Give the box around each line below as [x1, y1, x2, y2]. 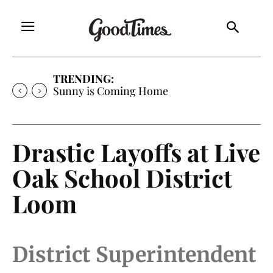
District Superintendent [12, 241, 257, 268]
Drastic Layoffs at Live [12, 135, 260, 168]
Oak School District [12, 161, 232, 194]
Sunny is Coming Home [53, 83, 168, 98]
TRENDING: [53, 71, 114, 86]
